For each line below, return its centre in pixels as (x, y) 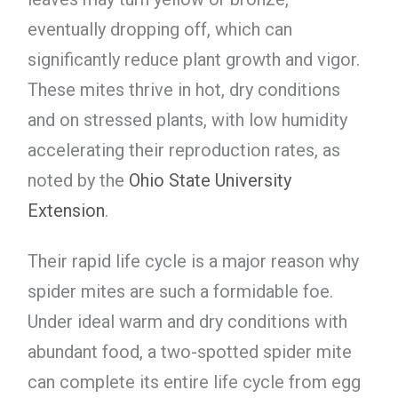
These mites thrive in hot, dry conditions (183, 89)
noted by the (78, 180)
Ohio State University (210, 180)
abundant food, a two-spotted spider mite (189, 351)
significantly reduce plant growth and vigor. (193, 59)
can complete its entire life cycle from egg (194, 382)
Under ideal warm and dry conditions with (187, 321)
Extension (66, 210)
